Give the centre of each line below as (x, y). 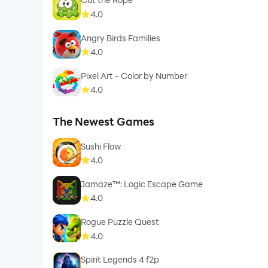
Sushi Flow (101, 146)
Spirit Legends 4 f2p (120, 260)
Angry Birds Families (121, 38)
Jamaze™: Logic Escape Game (142, 184)
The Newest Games (103, 122)
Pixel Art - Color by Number (134, 75)
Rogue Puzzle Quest (120, 221)
